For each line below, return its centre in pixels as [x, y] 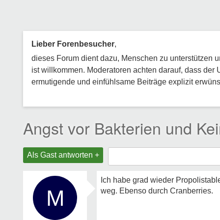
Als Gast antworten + [63, 155]
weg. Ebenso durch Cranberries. [157, 191]
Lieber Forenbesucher [73, 44]
